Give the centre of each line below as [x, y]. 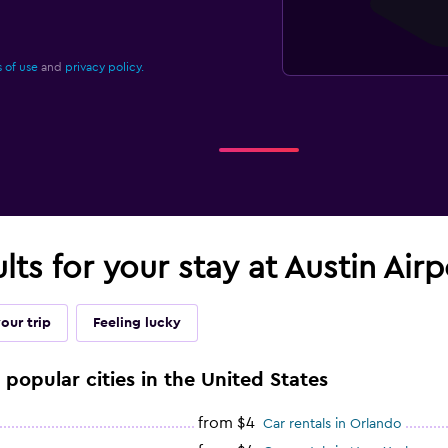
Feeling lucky [136, 323]
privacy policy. [104, 67]
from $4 [226, 423]
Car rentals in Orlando [332, 424]
